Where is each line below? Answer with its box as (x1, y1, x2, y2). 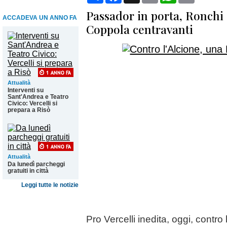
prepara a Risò (8, 106, 50, 113)
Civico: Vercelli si (8, 100, 57, 107)
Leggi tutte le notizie (21, 181, 79, 188)
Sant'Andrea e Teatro (8, 93, 68, 100)
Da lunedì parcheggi (8, 161, 65, 168)
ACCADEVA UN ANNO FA (3, 14, 77, 21)
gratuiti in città (8, 167, 49, 174)
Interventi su (8, 87, 44, 94)
